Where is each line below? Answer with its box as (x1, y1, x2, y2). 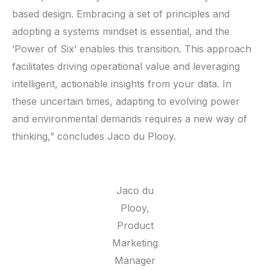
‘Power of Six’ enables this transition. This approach (12, 42, 251, 55)
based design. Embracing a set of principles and (12, 7, 230, 20)
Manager (115, 254, 155, 266)
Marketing (112, 236, 158, 249)
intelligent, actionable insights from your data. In (12, 77, 231, 90)
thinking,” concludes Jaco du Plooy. (12, 130, 176, 142)
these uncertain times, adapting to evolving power (12, 95, 240, 107)
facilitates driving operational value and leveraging (12, 60, 240, 72)
